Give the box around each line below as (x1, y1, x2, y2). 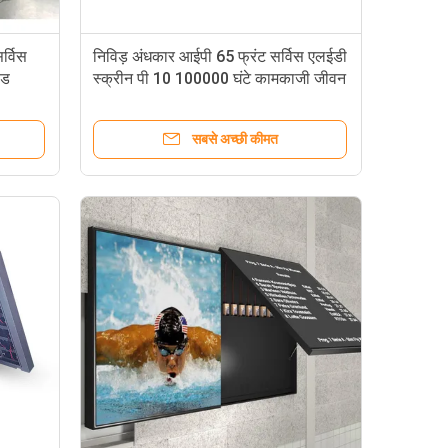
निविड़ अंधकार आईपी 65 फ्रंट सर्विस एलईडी (93, 47, 347, 66)
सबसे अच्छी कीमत (192, 131, 278, 147)
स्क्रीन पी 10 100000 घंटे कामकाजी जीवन (93, 69, 346, 88)
